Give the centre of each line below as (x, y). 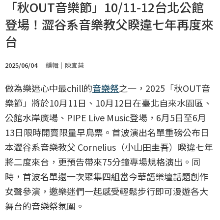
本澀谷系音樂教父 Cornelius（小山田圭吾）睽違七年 (109, 147)
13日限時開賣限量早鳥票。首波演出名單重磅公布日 (107, 132)
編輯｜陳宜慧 (65, 65)
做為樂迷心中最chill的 (49, 88)
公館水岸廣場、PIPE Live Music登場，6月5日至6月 (106, 117)
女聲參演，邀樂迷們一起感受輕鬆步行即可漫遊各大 (107, 191)
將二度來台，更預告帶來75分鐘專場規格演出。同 (103, 162)
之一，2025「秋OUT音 (165, 88)
